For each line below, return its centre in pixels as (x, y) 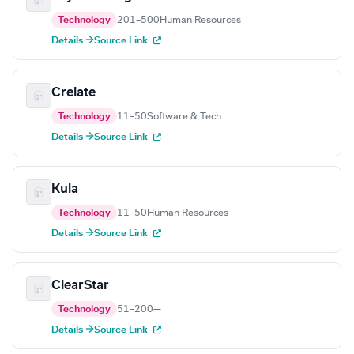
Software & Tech (184, 117)
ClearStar (80, 286)
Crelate (73, 93)
